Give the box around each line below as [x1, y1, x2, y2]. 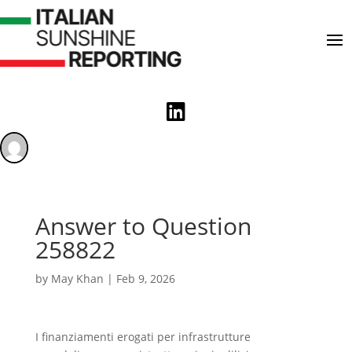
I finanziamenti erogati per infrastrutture [35, 328, 251, 344]
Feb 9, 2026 [115, 270, 175, 286]
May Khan [50, 270, 104, 286]
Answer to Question [35, 209, 251, 242]
